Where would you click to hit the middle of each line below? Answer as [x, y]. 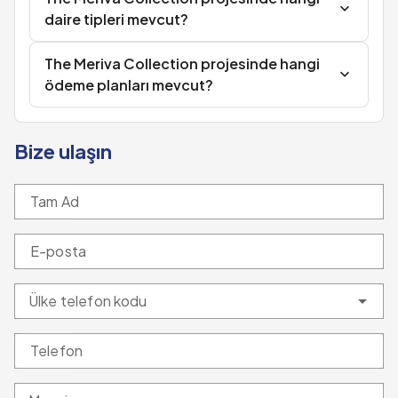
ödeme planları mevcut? [129, 85]
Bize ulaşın [63, 151]
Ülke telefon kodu [88, 301]
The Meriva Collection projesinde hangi [182, 64]
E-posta [59, 251]
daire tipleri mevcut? [116, 19]
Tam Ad [55, 201]
